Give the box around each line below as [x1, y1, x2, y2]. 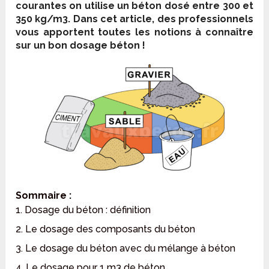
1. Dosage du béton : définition [16, 204, 151, 216]
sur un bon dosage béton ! [16, 40, 146, 52]
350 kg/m [16, 13, 63, 25]
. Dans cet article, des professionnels [68, 13, 253, 25]
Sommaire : [16, 190, 72, 202]
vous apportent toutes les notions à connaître [16, 26, 253, 38]
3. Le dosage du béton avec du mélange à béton [16, 243, 236, 255]
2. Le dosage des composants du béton [16, 223, 196, 235]
